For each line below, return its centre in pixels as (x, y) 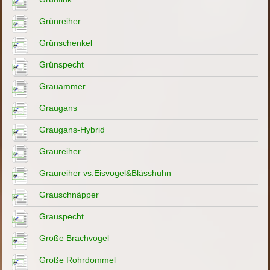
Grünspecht (62, 64)
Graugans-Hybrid (72, 129)
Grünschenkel (66, 42)
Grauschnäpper (69, 194)
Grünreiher (60, 21)
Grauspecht (62, 216)
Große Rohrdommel (78, 259)
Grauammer (63, 86)
